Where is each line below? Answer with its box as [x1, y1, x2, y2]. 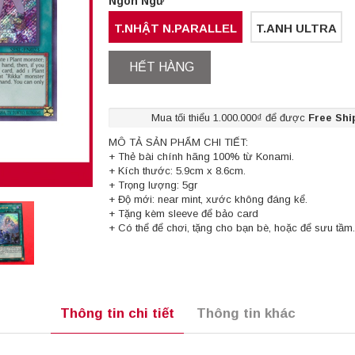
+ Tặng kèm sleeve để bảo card [108, 208, 258, 220]
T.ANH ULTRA [255, 21, 337, 36]
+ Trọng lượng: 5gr [108, 179, 197, 192]
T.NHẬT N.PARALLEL [113, 21, 237, 36]
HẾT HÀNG [128, 60, 194, 74]
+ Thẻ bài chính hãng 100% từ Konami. [108, 151, 294, 163]
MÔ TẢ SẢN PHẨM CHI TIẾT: [108, 136, 248, 149]
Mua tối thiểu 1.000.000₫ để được [151, 112, 308, 124]
